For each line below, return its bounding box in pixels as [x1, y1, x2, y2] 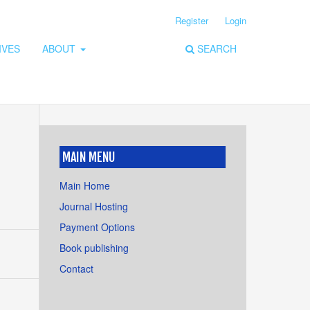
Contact [60, 261, 93, 275]
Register [175, 13, 209, 27]
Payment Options [60, 219, 135, 234]
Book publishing [60, 240, 129, 255]
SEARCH [194, 41, 237, 55]
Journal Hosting [60, 199, 128, 213]
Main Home [60, 178, 110, 192]
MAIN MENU [62, 149, 115, 165]
